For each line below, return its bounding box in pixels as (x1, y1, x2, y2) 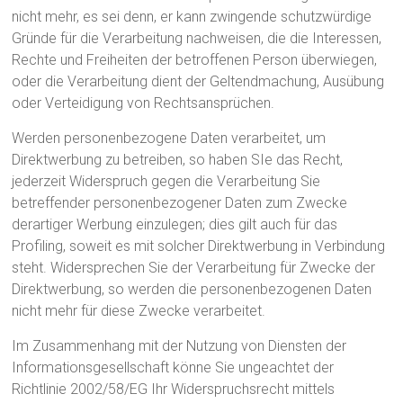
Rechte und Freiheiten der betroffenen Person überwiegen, (12, 51, 378, 68)
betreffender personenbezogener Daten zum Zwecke (12, 194, 348, 211)
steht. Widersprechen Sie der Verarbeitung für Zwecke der (12, 259, 376, 276)
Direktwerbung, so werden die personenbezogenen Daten (12, 281, 372, 298)
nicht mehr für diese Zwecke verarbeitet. (12, 302, 266, 319)
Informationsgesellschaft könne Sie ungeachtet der (12, 359, 335, 376)
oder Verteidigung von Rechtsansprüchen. (12, 94, 275, 112)
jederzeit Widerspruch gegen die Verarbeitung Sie (12, 173, 321, 190)
